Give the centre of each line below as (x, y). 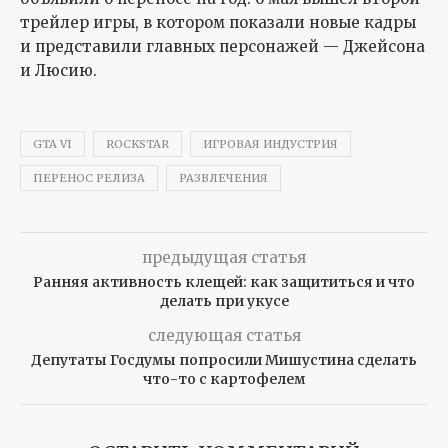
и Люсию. (58, 70)
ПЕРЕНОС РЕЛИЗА (89, 177)
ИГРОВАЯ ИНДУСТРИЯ (270, 143)
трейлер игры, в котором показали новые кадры (218, 22)
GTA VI (52, 143)
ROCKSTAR (137, 143)
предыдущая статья (224, 257)
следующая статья (224, 335)
